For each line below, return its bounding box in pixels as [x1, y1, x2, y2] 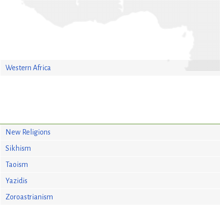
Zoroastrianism [5, 192, 53, 201]
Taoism [5, 160, 28, 168]
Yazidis [5, 176, 27, 185]
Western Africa [5, 63, 51, 72]
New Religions [5, 128, 51, 136]
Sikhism [5, 144, 31, 152]
